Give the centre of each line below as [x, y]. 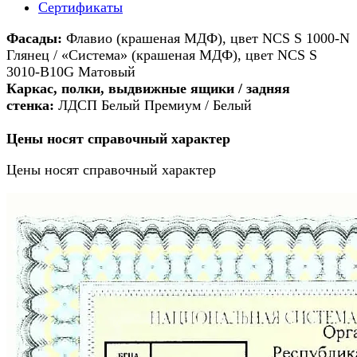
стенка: [32, 105]
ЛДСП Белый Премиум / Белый [155, 105]
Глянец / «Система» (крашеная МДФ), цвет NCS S [162, 55]
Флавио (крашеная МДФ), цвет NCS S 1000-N [206, 38]
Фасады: [34, 38]
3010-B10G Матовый [71, 71]
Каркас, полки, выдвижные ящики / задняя [148, 88]
